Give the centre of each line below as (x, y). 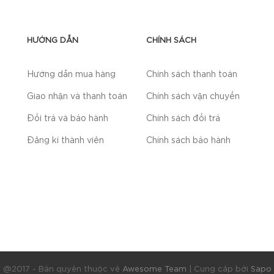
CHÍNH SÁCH (171, 40)
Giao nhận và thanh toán (77, 96)
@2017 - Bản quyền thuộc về (62, 269)
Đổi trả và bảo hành (68, 118)
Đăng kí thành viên (65, 140)
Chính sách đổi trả (183, 118)
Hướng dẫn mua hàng (71, 74)
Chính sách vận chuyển (193, 96)
